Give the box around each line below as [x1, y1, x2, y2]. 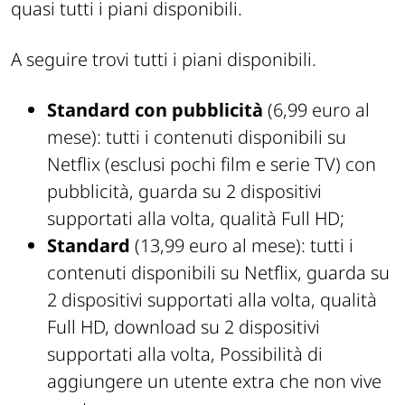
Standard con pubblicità [47, 98, 263, 123]
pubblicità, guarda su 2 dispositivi [47, 179, 322, 204]
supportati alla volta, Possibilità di [47, 342, 323, 367]
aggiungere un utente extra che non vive [47, 369, 381, 394]
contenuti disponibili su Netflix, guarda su [47, 260, 390, 286]
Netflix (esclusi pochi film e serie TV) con [47, 152, 376, 177]
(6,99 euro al [263, 98, 370, 123]
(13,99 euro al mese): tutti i [135, 233, 353, 259]
